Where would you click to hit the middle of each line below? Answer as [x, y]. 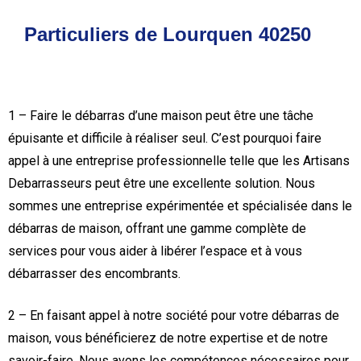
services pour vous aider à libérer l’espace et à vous [155, 251]
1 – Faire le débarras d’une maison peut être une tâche [161, 116]
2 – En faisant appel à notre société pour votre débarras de [174, 315]
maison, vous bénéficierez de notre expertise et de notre [168, 338]
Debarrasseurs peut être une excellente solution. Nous [162, 183]
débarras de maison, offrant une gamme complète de [157, 228]
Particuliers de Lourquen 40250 [168, 34]
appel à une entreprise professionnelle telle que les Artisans [179, 161]
